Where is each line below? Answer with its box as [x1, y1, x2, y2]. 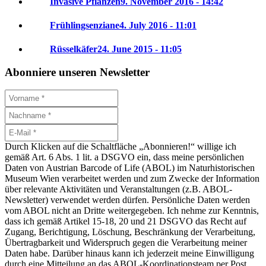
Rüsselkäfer [50, 43, 97, 54]
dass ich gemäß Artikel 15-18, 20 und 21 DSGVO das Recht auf [5, 216, 246, 227]
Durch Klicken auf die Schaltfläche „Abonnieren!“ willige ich [5, 141, 236, 152]
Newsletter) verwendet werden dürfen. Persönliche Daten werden [5, 195, 250, 205]
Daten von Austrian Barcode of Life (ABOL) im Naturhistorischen [5, 163, 255, 173]
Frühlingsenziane [50, 20, 119, 30]
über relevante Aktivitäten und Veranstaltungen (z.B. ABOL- [5, 184, 232, 195]
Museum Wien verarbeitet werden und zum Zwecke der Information [5, 173, 259, 184]
